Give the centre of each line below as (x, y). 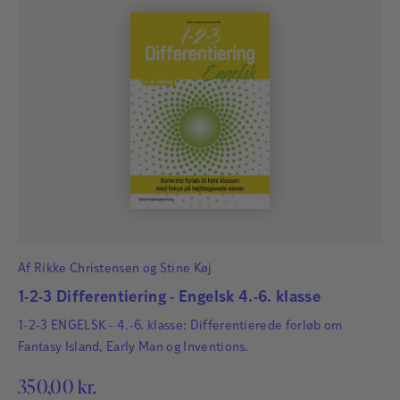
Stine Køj (186, 269)
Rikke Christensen (87, 269)
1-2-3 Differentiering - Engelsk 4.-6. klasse (169, 297)
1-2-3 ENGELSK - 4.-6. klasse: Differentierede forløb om (180, 326)
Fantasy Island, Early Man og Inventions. (133, 347)
